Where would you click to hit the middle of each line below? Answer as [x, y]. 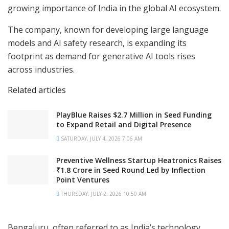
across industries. [41, 70]
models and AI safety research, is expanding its [97, 43]
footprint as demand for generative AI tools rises [101, 56]
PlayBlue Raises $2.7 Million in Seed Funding [134, 115]
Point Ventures [83, 180]
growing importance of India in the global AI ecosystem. [114, 8]
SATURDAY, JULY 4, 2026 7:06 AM [101, 139]
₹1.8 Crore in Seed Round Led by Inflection [131, 170]
